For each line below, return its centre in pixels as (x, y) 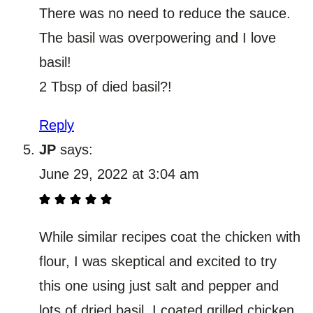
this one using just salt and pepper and (159, 285)
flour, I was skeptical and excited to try (158, 261)
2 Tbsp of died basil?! (105, 86)
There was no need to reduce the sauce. (165, 13)
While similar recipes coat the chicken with (170, 236)
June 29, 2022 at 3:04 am (119, 174)
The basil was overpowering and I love (158, 37)
